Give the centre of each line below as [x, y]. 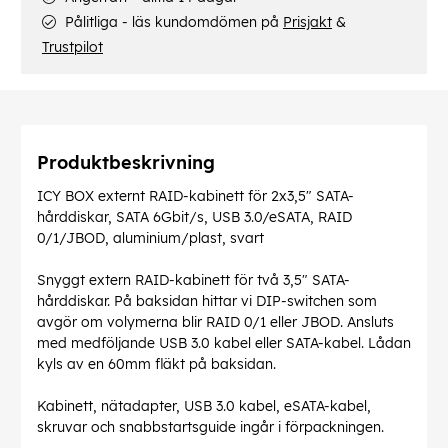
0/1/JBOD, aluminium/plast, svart [150, 238]
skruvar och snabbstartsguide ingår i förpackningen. [210, 427]
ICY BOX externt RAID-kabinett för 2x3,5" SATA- [195, 196]
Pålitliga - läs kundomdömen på [172, 22]
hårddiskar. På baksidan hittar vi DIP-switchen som [207, 301]
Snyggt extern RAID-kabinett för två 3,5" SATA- [193, 280]
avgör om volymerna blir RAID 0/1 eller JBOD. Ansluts [215, 322]
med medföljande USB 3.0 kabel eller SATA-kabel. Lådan [224, 343]
